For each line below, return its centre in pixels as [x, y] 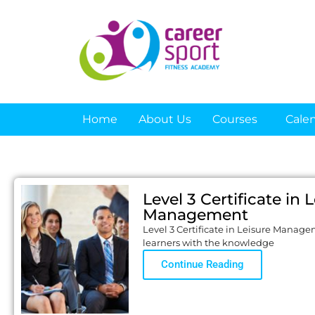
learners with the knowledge [208, 243]
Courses [235, 120]
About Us [165, 120]
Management [195, 215]
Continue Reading [202, 264]
